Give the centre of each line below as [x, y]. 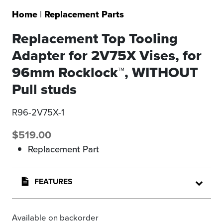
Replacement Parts [84, 14]
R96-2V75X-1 [38, 112]
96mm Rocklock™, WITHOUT [105, 72]
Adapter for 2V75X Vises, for [107, 56]
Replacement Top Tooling [95, 39]
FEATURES [52, 182]
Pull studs [44, 89]
